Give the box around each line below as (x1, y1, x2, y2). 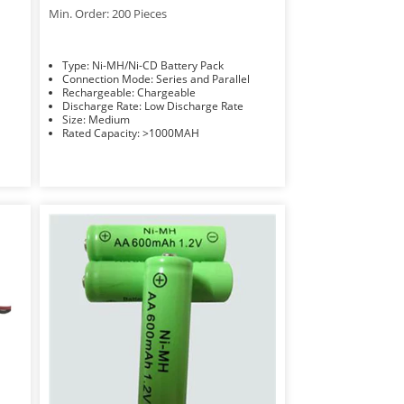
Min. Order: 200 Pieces (48, 5, 167, 22)
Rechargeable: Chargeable (136, 84, 196, 100)
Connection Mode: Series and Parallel (155, 70, 250, 87)
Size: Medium (87, 111, 130, 127)
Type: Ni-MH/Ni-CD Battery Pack (91, 57, 224, 73)
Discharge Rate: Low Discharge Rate (143, 97, 243, 114)
